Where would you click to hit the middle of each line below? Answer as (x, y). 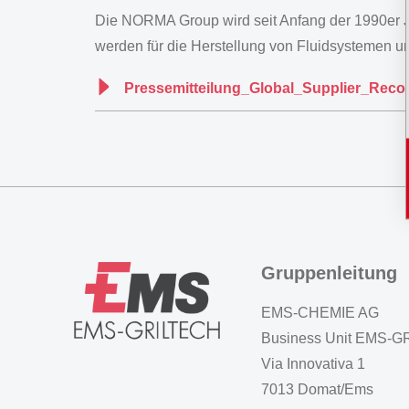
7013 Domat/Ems (317, 389)
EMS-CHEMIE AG (320, 313)
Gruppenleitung (329, 273)
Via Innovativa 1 (313, 364)
